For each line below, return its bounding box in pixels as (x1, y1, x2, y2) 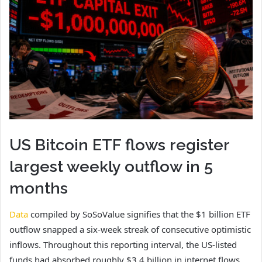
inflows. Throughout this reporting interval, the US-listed (9, 239, 237, 251)
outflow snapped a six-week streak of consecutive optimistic (9, 223, 251, 236)
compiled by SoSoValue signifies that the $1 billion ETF (28, 208, 250, 220)
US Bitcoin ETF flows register (9, 135, 229, 154)
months (9, 178, 68, 197)
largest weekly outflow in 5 (9, 157, 213, 175)
